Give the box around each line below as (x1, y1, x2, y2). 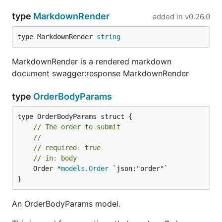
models (61, 165, 85, 172)
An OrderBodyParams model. (12, 199, 120, 209)
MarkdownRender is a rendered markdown (12, 56, 171, 66)
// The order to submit (33, 123, 120, 131)
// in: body (33, 154, 77, 162)
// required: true (33, 144, 101, 152)
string (97, 33, 120, 41)
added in (153, 12, 183, 21)
